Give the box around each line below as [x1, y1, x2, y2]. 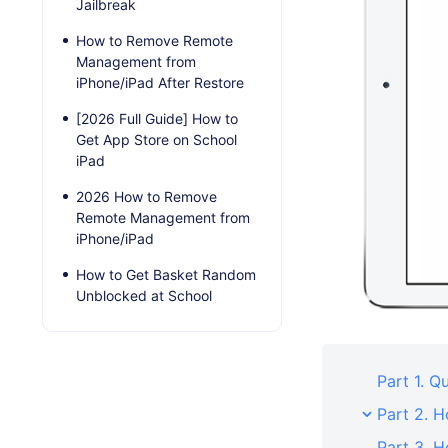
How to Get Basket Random [76, 265, 256, 283]
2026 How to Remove [76, 187, 217, 205]
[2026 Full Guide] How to [76, 109, 238, 127]
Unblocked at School [76, 286, 212, 304]
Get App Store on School [76, 130, 237, 148]
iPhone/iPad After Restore [76, 73, 244, 91]
